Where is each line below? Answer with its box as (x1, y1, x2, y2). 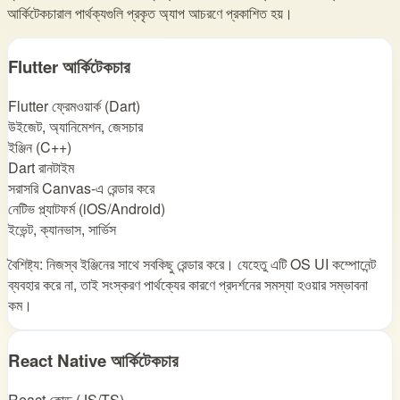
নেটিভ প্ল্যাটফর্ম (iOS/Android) (8, 198, 165, 220)
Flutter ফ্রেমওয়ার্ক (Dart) (8, 96, 140, 117)
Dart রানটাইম (8, 157, 74, 179)
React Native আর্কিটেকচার (8, 347, 179, 372)
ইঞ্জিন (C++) (8, 137, 71, 158)
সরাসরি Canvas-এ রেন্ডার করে (8, 178, 154, 199)
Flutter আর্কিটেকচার (8, 54, 130, 79)
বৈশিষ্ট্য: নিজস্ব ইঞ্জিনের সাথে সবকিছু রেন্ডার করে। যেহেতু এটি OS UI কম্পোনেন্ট (8, 254, 376, 275)
